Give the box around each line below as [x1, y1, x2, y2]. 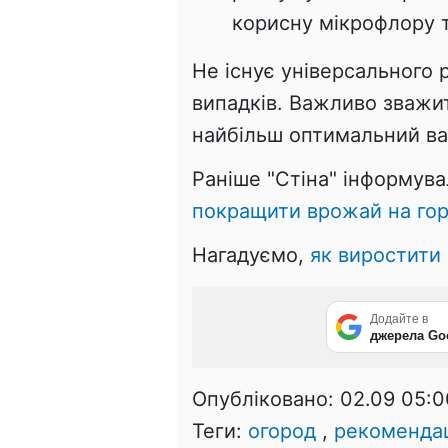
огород [248, 418, 316, 443]
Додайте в [370, 311, 428, 326]
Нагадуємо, [192, 242, 310, 267]
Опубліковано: [192, 386, 340, 411]
